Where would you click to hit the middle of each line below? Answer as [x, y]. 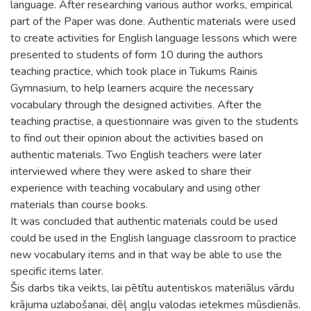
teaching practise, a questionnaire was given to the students [154, 121]
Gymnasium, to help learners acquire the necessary [132, 88]
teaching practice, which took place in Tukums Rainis [134, 71]
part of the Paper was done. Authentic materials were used [153, 21]
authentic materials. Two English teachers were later [136, 154]
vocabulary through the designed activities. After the [136, 104]
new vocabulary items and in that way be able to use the [146, 254]
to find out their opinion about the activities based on [137, 138]
